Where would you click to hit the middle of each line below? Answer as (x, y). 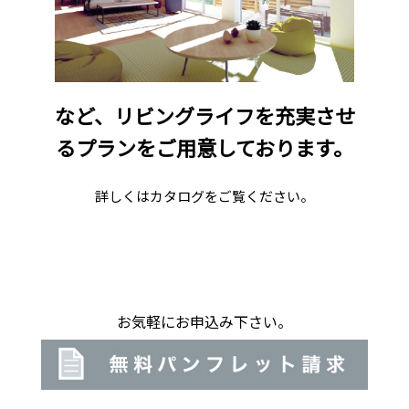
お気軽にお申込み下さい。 (204, 322)
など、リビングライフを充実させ (204, 115)
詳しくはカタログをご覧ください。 (204, 195)
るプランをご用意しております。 (204, 147)
